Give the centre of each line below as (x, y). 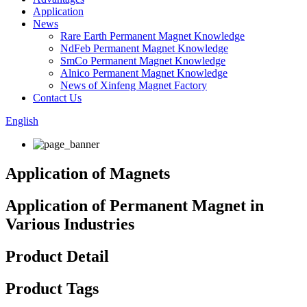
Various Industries (70, 224)
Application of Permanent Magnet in (135, 205)
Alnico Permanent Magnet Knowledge (144, 73)
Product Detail (57, 256)
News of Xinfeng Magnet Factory (134, 85)
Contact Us (57, 98)
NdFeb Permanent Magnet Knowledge (144, 48)
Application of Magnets (88, 173)
